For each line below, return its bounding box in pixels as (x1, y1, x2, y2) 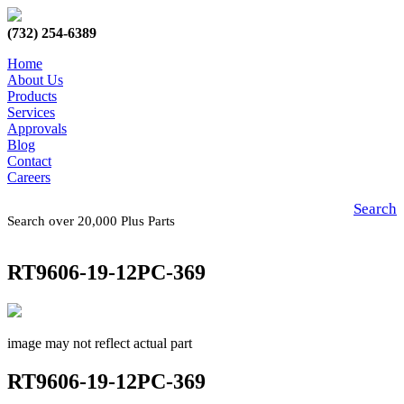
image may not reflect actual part (7, 335, 192, 351)
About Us (7, 72, 63, 87)
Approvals (7, 121, 67, 136)
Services (7, 105, 55, 120)
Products (7, 88, 57, 104)
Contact (7, 153, 51, 169)
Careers (7, 170, 50, 185)
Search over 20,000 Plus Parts (7, 214, 182, 228)
